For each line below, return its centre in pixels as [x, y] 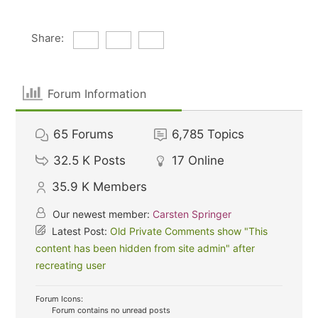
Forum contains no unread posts [110, 310]
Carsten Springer [192, 214]
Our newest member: [102, 214]
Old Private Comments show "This [189, 231]
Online [207, 160]
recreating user [71, 265]
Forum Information [97, 93]
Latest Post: [80, 231]
